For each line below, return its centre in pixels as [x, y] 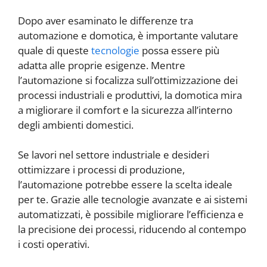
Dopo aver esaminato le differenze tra [105, 20]
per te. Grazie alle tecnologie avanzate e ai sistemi [133, 200]
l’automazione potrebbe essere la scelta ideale [125, 185]
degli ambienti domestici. [76, 125]
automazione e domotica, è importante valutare [128, 35]
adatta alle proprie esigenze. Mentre [102, 65]
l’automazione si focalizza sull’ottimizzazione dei [128, 80]
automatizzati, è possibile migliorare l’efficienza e [131, 215]
